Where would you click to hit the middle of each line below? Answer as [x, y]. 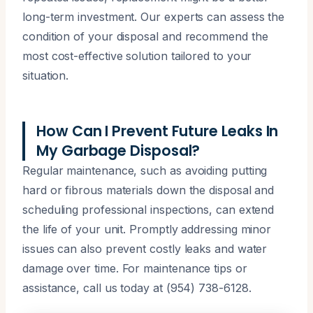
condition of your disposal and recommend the [145, 36]
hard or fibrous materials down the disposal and [148, 190]
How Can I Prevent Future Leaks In [158, 131]
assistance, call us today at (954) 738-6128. [137, 287]
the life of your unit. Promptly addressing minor [147, 229]
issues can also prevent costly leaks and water [145, 248]
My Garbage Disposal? [118, 150]
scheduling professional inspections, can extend [148, 209]
